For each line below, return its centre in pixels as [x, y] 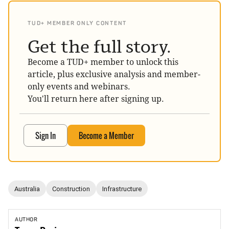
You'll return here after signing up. [96, 99]
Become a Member [106, 136]
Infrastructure [122, 189]
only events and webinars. [79, 87]
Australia [27, 189]
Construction [71, 189]
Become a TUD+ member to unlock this [103, 62]
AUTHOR [26, 220]
